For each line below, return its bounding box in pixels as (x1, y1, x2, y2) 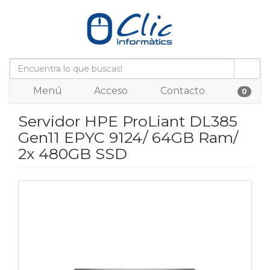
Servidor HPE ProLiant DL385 (18, 112, 237, 130)
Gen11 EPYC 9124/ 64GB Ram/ (18, 128, 238, 146)
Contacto (158, 85, 205, 96)
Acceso (92, 85, 128, 96)
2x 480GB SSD (18, 145, 127, 163)
